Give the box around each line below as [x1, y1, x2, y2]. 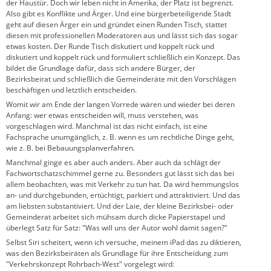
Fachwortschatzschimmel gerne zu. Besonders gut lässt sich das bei [6, 168, 234, 178]
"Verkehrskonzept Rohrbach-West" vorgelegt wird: [6, 258, 174, 269]
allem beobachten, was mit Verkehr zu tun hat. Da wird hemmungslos [6, 178, 239, 189]
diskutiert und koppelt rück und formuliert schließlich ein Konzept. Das [6, 51, 240, 62]
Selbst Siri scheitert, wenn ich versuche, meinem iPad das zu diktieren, [6, 237, 241, 247]
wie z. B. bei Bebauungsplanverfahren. [6, 142, 135, 153]
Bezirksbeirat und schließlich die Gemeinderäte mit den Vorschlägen [6, 73, 236, 84]
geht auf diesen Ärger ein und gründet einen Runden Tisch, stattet [6, 19, 227, 30]
